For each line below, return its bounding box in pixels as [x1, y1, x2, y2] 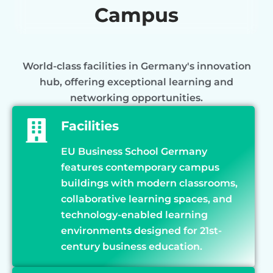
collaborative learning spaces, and [61, 193, 232, 205]
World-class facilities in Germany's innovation [22, 60, 251, 72]
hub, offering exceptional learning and [40, 76, 233, 88]
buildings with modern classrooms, [61, 177, 238, 189]
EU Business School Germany [61, 145, 207, 157]
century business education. [61, 240, 202, 252]
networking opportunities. [70, 91, 203, 104]
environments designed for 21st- [61, 224, 222, 236]
